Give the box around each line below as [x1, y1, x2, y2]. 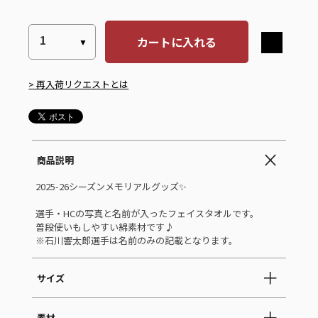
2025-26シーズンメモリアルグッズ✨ [35, 180, 187, 194]
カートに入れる [136, 33, 216, 50]
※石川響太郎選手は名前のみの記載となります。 [35, 234, 238, 248]
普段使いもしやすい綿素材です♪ [35, 220, 175, 234]
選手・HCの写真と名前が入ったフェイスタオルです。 [35, 207, 260, 221]
